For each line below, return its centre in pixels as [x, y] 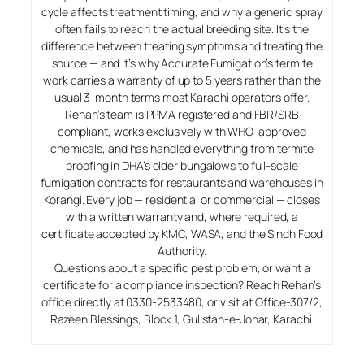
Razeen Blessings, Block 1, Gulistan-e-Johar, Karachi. [182, 318]
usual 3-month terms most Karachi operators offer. [182, 97]
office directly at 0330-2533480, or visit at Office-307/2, [182, 301]
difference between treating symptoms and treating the [182, 45]
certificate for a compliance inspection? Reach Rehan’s [182, 284]
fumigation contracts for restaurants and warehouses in [182, 182]
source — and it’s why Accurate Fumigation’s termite [182, 63]
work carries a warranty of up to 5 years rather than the [182, 80]
